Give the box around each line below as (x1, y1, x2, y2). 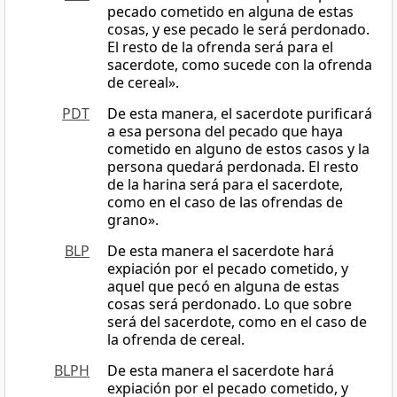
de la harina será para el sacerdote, (107, 175, 343, 195)
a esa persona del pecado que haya (107, 121, 343, 142)
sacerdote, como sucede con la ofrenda (107, 55, 372, 75)
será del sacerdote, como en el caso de (107, 312, 367, 332)
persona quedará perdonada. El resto (107, 157, 359, 177)
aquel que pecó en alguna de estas (107, 276, 339, 297)
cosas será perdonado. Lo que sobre (107, 294, 352, 315)
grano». (107, 210, 159, 230)
